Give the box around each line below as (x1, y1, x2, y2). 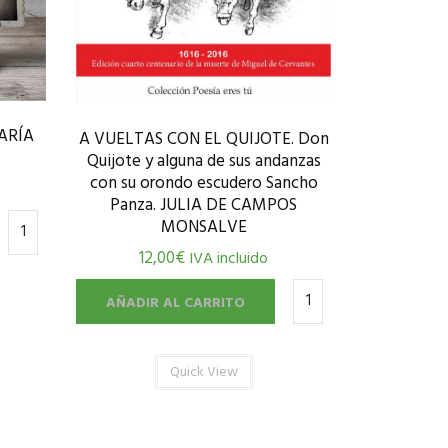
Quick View (169, 361, 238, 385)
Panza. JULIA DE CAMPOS (110, 192, 297, 220)
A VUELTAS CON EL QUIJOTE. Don (78, 126, 329, 154)
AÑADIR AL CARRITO (106, 292, 245, 316)
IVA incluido (189, 246, 268, 273)
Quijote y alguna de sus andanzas (86, 148, 321, 176)
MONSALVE (160, 214, 247, 242)
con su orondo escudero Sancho (89, 170, 318, 198)
